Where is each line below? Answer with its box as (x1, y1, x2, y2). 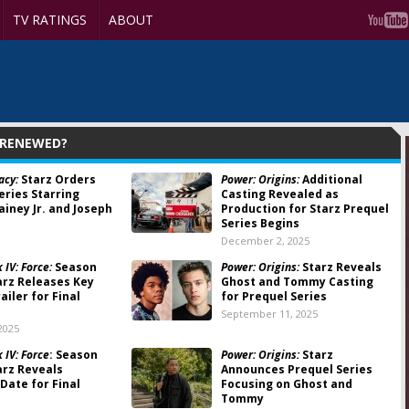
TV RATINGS (13, 11, 87, 28)
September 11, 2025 (220, 307, 318, 320)
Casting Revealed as (220, 186, 339, 202)
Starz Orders (18, 172, 96, 187)
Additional (299, 172, 362, 187)
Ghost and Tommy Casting (220, 274, 373, 289)
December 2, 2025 (220, 234, 309, 247)
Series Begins (220, 215, 299, 231)
